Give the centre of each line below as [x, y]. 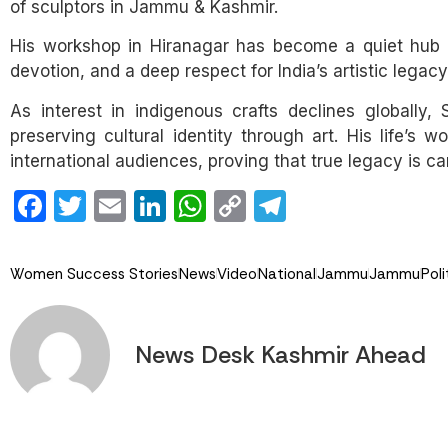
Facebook [120, 205]
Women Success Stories [94, 273]
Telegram [353, 205]
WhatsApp [284, 205]
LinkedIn [226, 205]
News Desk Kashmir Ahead [280, 355]
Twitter [136, 205]
